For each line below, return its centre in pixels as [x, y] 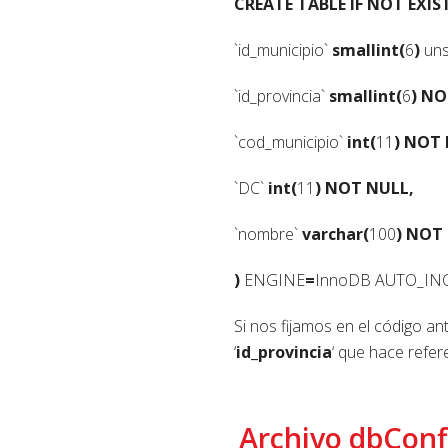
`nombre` [268, 233]
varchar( [335, 233]
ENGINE [272, 279]
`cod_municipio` [290, 141]
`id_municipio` [283, 49]
